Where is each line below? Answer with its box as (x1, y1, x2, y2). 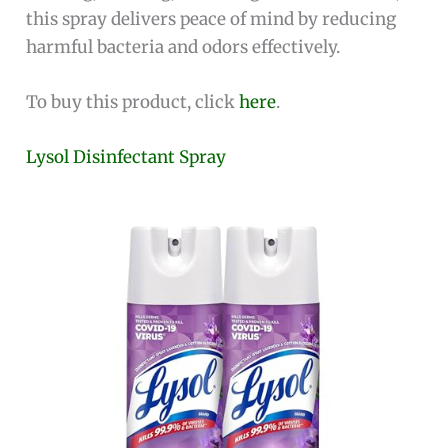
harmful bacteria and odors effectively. (26, 35, 341, 58)
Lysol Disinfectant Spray (26, 146, 227, 169)
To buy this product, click (26, 90, 240, 113)
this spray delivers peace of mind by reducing (26, 7, 397, 30)
